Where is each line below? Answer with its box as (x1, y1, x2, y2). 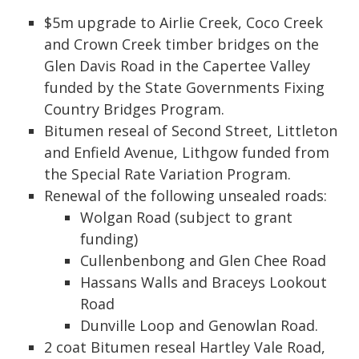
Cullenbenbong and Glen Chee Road (80, 251, 326, 270)
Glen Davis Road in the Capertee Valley (44, 56, 310, 75)
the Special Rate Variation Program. (44, 164, 291, 184)
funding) (80, 229, 138, 248)
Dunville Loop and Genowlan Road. (80, 316, 318, 335)
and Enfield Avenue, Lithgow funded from (44, 143, 329, 162)
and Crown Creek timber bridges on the (44, 34, 319, 54)
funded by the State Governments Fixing (44, 78, 325, 97)
